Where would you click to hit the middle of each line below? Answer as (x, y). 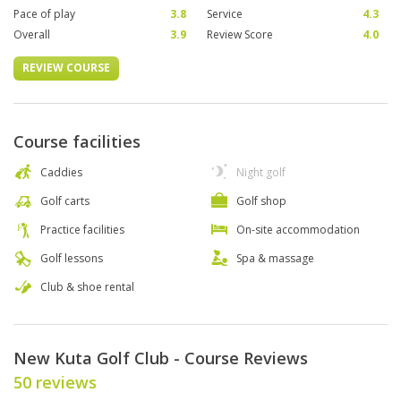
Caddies (61, 173)
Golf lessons (72, 259)
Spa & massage (275, 259)
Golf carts (65, 201)
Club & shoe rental (87, 287)
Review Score (239, 35)
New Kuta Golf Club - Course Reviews (161, 358)
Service (224, 14)
